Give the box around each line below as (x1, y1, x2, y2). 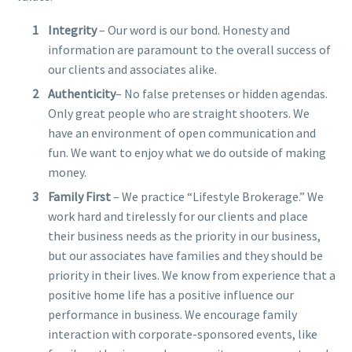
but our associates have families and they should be (48, 247, 323, 263)
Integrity (48, 21, 97, 38)
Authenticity (48, 85, 115, 101)
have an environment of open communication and (48, 124, 316, 141)
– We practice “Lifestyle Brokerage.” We (111, 188, 324, 204)
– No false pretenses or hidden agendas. (115, 85, 328, 101)
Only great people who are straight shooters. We (48, 104, 310, 121)
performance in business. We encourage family (48, 306, 297, 322)
